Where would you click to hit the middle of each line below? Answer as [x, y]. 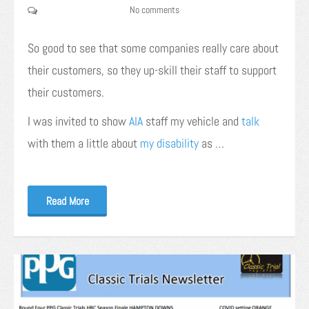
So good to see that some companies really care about [153, 48]
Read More [67, 201]
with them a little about [84, 143]
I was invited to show [78, 121]
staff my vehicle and [192, 121]
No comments [154, 9]
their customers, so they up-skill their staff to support [152, 70]
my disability [169, 143]
